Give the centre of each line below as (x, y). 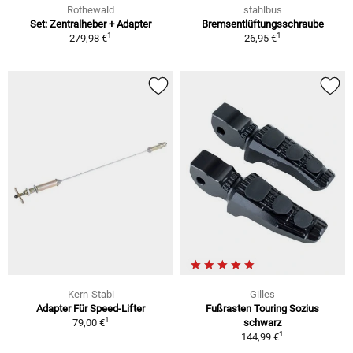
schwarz (262, 322)
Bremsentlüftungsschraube (262, 24)
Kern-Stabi (91, 294)
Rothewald (91, 10)
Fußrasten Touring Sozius (262, 308)
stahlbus (262, 10)
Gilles (262, 294)
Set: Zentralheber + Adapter (91, 24)
